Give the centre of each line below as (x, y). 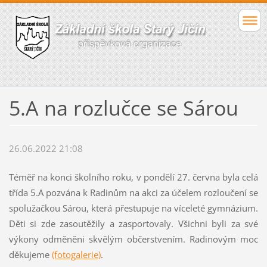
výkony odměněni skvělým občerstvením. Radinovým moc (133, 239)
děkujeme (30, 255)
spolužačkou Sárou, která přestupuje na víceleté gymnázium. (133, 208)
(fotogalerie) (76, 255)
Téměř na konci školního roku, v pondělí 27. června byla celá (133, 177)
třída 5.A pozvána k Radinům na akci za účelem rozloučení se (133, 193)
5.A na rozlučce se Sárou (123, 108)
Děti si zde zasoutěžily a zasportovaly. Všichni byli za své (133, 224)
